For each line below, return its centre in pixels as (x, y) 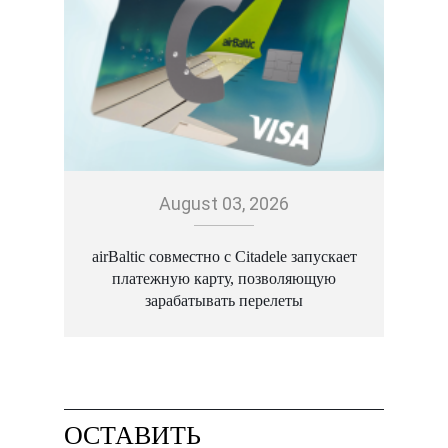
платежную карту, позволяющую (224, 279)
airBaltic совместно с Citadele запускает (224, 257)
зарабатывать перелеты (224, 301)
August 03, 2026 (224, 204)
